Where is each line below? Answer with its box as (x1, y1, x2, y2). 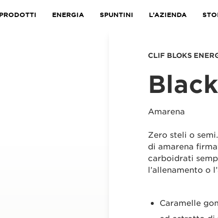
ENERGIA (52, 10, 84, 18)
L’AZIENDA (149, 10, 187, 18)
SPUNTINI (100, 10, 133, 18)
